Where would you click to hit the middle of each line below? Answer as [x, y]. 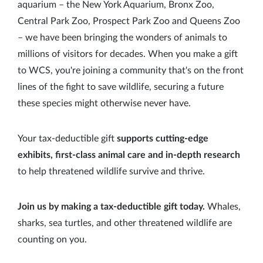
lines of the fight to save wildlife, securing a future [121, 87]
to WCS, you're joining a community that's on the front [131, 70]
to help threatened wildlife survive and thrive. [111, 171]
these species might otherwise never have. [104, 103]
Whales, [223, 207]
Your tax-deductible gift [67, 139]
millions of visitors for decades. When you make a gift [128, 54]
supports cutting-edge [163, 139]
